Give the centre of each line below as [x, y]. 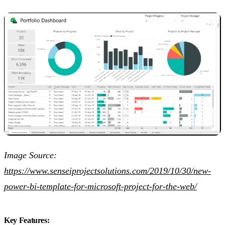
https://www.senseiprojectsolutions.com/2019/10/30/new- [107, 171]
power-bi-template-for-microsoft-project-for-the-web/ [100, 186]
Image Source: [30, 155]
